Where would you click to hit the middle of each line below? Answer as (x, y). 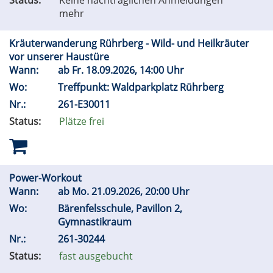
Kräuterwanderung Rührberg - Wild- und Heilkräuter (129, 44)
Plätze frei (82, 122)
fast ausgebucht (96, 256)
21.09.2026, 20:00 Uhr (142, 192)
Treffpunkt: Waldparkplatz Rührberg (142, 87)
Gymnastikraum (96, 222)
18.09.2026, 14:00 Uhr (136, 70)
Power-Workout (47, 178)
